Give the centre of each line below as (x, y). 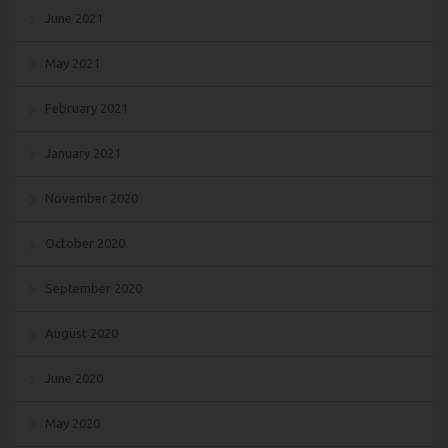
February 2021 (86, 107)
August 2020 (81, 332)
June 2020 (74, 377)
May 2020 (72, 422)
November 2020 (91, 197)
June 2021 (74, 17)
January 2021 (83, 152)
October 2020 (85, 242)
